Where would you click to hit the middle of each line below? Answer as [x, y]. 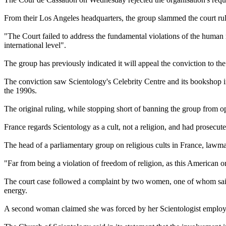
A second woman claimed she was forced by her [82, 208]
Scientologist [180, 208]
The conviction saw [36, 81]
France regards [29, 127]
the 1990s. [20, 90]
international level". [35, 45]
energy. [16, 190]
